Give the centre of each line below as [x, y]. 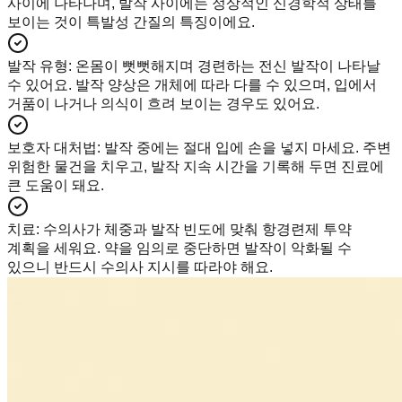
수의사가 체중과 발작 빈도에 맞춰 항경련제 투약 [197, 229]
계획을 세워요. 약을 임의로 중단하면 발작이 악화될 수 [179, 248]
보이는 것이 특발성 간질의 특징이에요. [131, 22]
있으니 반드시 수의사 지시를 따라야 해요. [140, 267]
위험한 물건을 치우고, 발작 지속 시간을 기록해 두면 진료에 [196, 166]
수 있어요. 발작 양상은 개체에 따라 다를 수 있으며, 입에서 [192, 84]
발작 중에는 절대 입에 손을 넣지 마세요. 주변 [248, 147]
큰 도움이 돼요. [56, 185]
